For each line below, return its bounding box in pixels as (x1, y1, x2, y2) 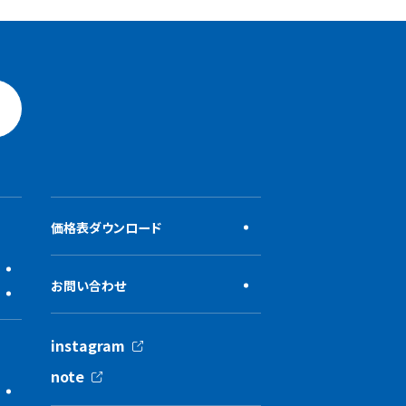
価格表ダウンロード (51, 218, 161, 237)
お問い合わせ (51, 276, 126, 295)
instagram (51, 334, 125, 356)
